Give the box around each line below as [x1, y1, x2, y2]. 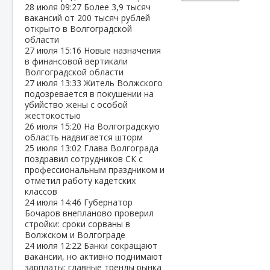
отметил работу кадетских [25, 175, 136, 186]
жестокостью [25, 110, 81, 121]
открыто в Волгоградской [25, 23, 132, 34]
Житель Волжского [84, 77, 163, 89]
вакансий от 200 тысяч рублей [25, 12, 150, 24]
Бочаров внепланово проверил [25, 207, 154, 219]
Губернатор [84, 196, 133, 208]
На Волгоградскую [84, 121, 160, 132]
